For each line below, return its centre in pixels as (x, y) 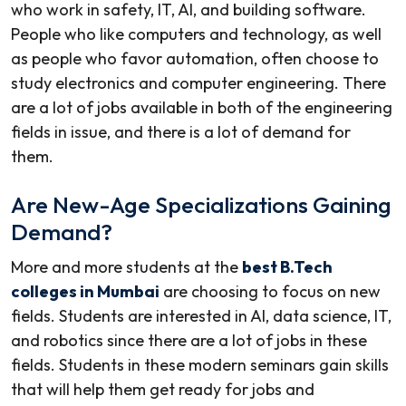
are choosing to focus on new (270, 292)
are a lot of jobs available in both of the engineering (202, 108)
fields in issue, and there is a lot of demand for (181, 132)
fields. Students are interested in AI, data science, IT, (201, 316)
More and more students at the (126, 267)
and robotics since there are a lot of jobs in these (189, 341)
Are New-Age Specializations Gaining (201, 205)
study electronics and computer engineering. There (198, 83)
